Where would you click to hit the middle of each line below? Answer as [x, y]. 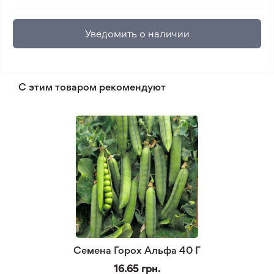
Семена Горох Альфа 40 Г [137, 250]
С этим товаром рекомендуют [92, 87]
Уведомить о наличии [137, 34]
